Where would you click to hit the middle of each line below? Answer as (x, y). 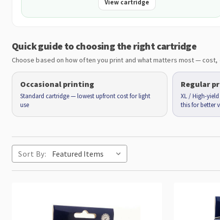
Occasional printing (57, 84)
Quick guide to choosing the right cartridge (104, 46)
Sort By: (32, 154)
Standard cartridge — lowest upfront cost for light (85, 96)
